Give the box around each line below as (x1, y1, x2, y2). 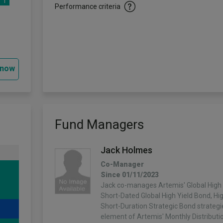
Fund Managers (55, 117, 144, 132)
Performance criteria (55, 2, 120, 10)
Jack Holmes (101, 145, 152, 155)
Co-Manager (101, 160, 144, 168)
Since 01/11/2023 (101, 171, 159, 179)
